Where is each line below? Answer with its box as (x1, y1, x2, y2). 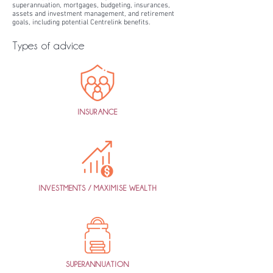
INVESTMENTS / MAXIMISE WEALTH (38, 184, 157, 192)
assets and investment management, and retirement (12, 10, 174, 18)
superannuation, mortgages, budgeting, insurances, (12, 1, 170, 10)
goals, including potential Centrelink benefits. (12, 18, 151, 27)
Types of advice (12, 40, 85, 51)
